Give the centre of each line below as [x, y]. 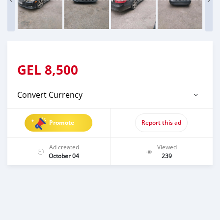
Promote [62, 122]
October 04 [64, 155]
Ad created [64, 147]
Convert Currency [50, 95]
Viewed [167, 147]
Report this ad [162, 122]
